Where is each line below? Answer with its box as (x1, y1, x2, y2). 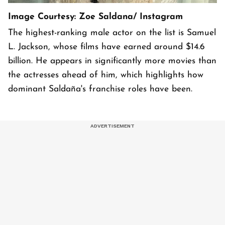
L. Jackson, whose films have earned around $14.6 (8, 42, 205, 51)
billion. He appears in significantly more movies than (8, 56, 216, 65)
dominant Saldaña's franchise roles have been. (8, 84, 192, 93)
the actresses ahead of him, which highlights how (8, 70, 203, 79)
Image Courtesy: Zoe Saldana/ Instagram (8, 12, 183, 21)
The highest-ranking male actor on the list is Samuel (8, 28, 216, 37)
